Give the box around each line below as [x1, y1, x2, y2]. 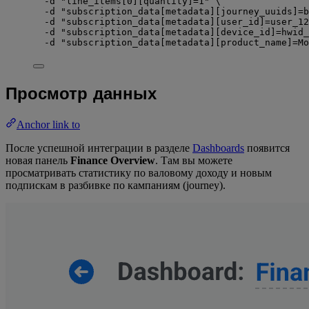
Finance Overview [70, 154, 155, 166]
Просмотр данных [6, 83, 157, 104]
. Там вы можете [155, 154, 232, 166]
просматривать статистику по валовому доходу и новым [6, 167, 272, 179]
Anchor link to [17, 119, 80, 130]
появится [244, 142, 290, 154]
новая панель [6, 154, 70, 166]
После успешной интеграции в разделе [6, 142, 192, 154]
